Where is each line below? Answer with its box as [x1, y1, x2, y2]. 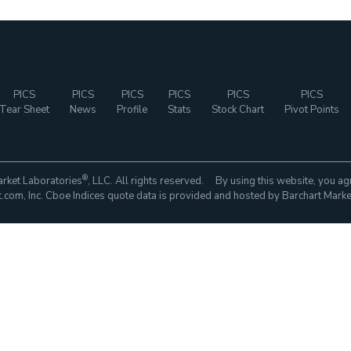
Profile [117, 103, 147, 117]
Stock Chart [212, 103, 264, 117]
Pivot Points [284, 103, 339, 117]
